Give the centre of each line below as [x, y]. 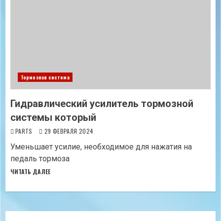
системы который [53, 117]
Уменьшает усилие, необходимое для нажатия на [101, 147]
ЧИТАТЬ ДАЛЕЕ [30, 171]
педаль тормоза [40, 159]
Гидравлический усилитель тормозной [102, 104]
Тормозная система [45, 77]
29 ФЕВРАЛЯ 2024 [68, 131]
